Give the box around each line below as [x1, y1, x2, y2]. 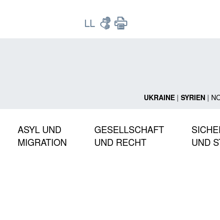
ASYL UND [18, 122, 61, 136]
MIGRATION [18, 135, 67, 148]
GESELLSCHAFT [94, 122, 164, 136]
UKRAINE [143, 92, 175, 102]
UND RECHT [94, 135, 146, 148]
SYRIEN [180, 92, 205, 102]
